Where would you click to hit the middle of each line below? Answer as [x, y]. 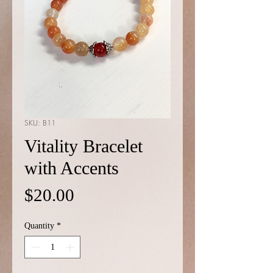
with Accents [72, 168]
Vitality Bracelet [83, 146]
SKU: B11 [40, 123]
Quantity [39, 226]
